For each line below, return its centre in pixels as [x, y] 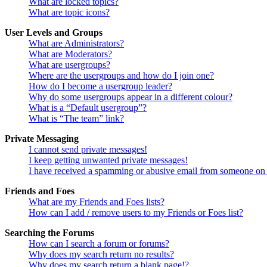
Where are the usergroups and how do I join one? [121, 76]
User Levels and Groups [54, 33]
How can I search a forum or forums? [99, 244]
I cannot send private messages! [88, 150]
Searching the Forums [49, 233]
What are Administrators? [76, 44]
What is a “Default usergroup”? [88, 108]
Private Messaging [42, 139]
